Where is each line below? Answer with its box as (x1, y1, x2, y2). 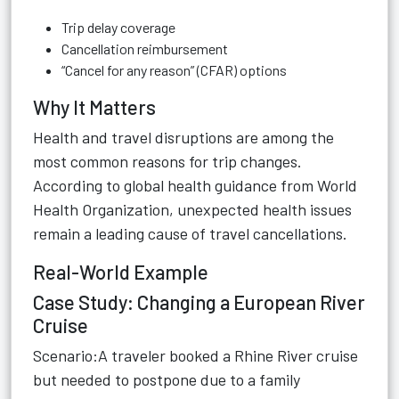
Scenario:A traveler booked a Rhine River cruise (33, 346, 358, 365)
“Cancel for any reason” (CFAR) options (61, 61, 287, 78)
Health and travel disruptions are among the (33, 127, 334, 147)
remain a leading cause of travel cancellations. (33, 224, 347, 243)
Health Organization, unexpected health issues (33, 199, 352, 219)
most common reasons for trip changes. (33, 151, 302, 171)
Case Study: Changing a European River (33, 290, 365, 313)
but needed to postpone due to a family (33, 370, 300, 389)
